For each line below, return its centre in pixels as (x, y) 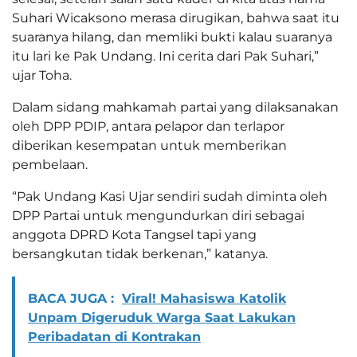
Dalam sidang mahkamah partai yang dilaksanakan (175, 108)
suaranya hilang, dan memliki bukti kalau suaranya (172, 37)
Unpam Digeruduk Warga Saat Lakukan (162, 318)
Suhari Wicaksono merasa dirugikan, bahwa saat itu (176, 18)
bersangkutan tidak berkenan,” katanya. (140, 254)
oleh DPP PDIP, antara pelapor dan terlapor (148, 127)
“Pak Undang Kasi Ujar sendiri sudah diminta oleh (170, 197)
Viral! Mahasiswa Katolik (204, 299)
